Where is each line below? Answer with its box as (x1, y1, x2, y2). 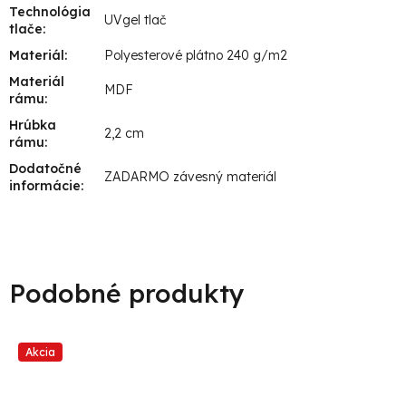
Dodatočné (9, 159, 82, 177)
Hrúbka (9, 116, 56, 133)
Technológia (9, 3, 91, 20)
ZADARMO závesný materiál (104, 168, 276, 185)
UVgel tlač (104, 11, 166, 28)
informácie (9, 177, 81, 194)
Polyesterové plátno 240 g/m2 (104, 46, 287, 63)
